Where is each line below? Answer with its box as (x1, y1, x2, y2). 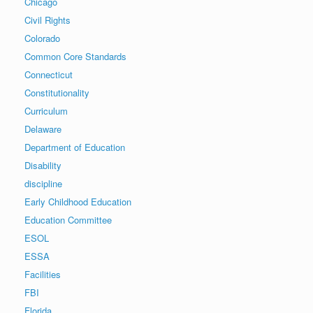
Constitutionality (24, 85, 89, 99)
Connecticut (24, 67, 73, 81)
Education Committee (24, 212, 112, 226)
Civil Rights (24, 13, 71, 27)
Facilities (24, 267, 61, 281)
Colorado (24, 31, 60, 45)
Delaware (24, 122, 61, 136)
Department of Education (24, 140, 125, 154)
